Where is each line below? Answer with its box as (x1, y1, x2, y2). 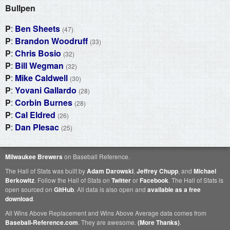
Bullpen (5, 2, 35, 14)
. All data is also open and (74, 184, 147, 194)
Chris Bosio (15, 47, 61, 59)
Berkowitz (5, 175, 34, 185)
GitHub (54, 184, 74, 194)
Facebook (140, 175, 168, 185)
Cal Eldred (15, 108, 55, 121)
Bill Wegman (15, 59, 64, 71)
